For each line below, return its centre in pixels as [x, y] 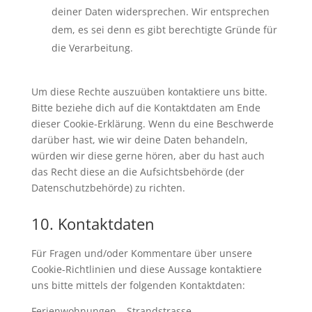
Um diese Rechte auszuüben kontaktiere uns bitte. [149, 92]
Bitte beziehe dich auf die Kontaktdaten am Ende [146, 108]
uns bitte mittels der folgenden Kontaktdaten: [138, 285]
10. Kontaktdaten [93, 224]
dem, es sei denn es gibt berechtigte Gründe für [164, 30]
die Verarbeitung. [92, 48]
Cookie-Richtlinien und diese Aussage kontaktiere [146, 269]
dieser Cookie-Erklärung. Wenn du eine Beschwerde [152, 124]
